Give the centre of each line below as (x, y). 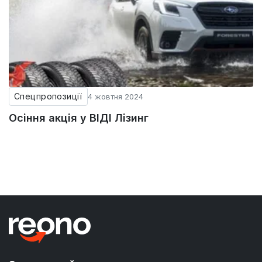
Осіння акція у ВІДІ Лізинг (79, 118)
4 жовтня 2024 (115, 97)
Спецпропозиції (48, 96)
